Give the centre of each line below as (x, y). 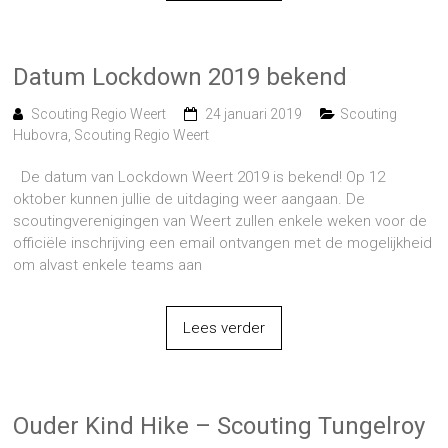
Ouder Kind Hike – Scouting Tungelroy (219, 425)
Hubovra (41, 134)
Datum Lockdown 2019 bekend (180, 76)
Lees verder (223, 327)
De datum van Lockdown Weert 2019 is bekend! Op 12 (199, 176)
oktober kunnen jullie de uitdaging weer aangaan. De (189, 198)
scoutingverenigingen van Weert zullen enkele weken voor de (220, 220)
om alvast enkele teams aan (108, 264)
